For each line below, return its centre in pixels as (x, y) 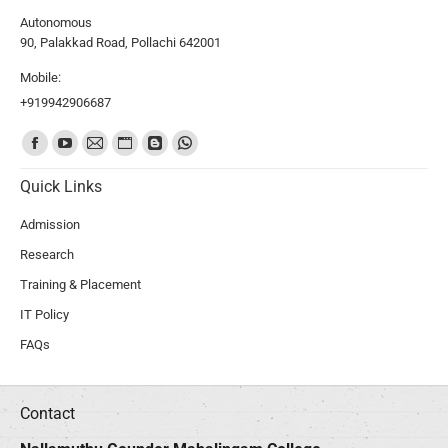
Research (47, 254)
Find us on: (50, 137)
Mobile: (40, 77)
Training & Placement (80, 284)
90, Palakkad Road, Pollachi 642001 (120, 42)
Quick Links (61, 186)
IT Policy (44, 314)
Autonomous (56, 22)
